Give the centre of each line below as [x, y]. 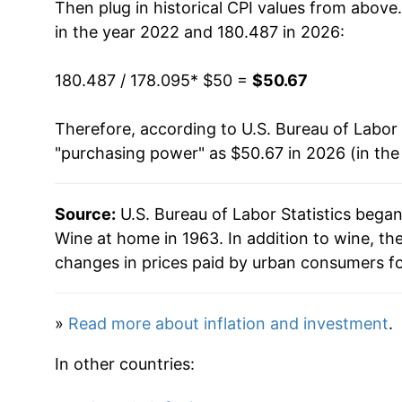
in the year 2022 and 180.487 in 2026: [199, 31]
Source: [85, 214]
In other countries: [124, 363]
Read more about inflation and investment [228, 323]
